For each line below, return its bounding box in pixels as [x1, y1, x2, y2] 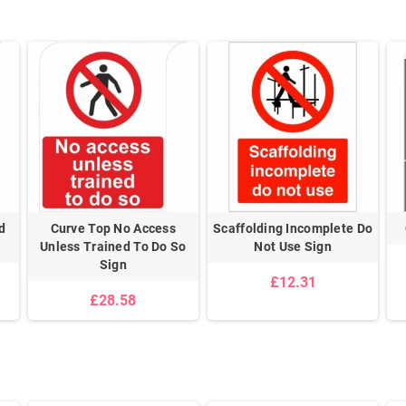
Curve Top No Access [50, 220, 176, 236]
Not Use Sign [254, 238, 332, 254]
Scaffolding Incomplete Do [213, 220, 373, 236]
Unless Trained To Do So [40, 238, 187, 254]
